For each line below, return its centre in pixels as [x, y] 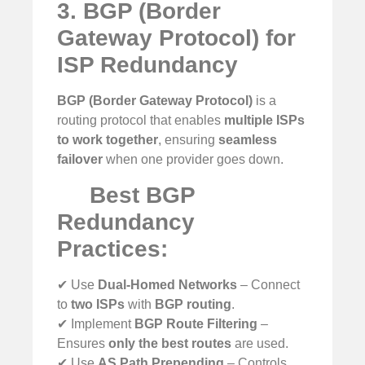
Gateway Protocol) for [176, 38]
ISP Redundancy [147, 65]
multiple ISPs [264, 121]
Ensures [83, 343]
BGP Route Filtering [196, 323]
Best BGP [139, 195]
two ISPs [98, 304]
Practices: [112, 248]
